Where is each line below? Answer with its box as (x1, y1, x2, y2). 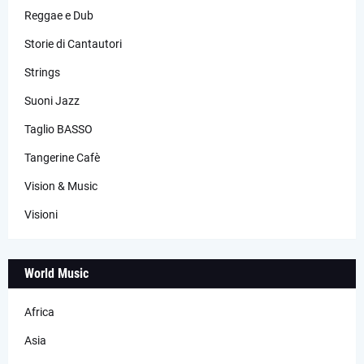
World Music (24, 266, 89, 282)
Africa (24, 305, 54, 319)
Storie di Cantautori (24, 37, 122, 51)
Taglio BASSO (24, 123, 93, 136)
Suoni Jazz (24, 94, 80, 108)
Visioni (24, 208, 58, 222)
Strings (24, 66, 60, 80)
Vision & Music (24, 180, 97, 193)
